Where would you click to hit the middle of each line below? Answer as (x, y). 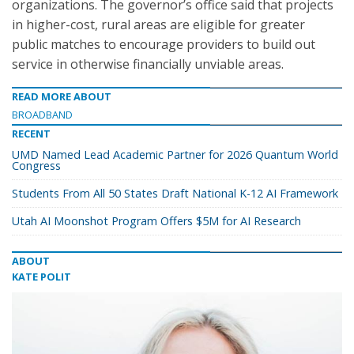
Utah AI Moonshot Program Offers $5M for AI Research (156, 221)
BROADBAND (42, 115)
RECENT (31, 134)
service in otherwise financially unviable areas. (148, 64)
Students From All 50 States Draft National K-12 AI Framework (175, 193)
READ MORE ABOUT (62, 96)
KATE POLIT (41, 277)
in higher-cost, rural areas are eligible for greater (158, 24)
